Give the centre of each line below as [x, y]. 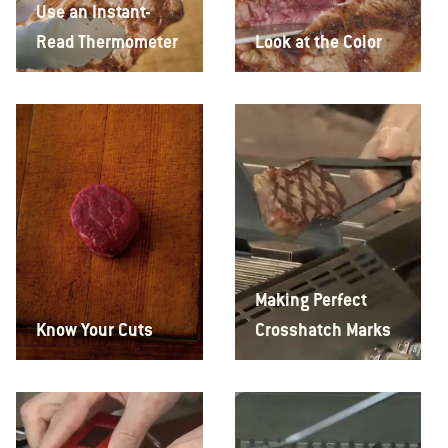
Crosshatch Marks [322, 329]
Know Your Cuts [94, 329]
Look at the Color [318, 41]
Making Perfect [310, 299]
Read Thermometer [107, 41]
